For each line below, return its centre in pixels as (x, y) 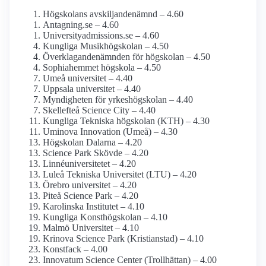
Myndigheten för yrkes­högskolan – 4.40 (118, 100)
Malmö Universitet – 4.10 (91, 228)
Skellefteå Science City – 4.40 (99, 110)
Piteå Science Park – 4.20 (91, 196)
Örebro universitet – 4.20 (90, 185)
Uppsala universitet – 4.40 (92, 89)
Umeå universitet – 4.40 (88, 78)
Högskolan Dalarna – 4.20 (92, 142)
